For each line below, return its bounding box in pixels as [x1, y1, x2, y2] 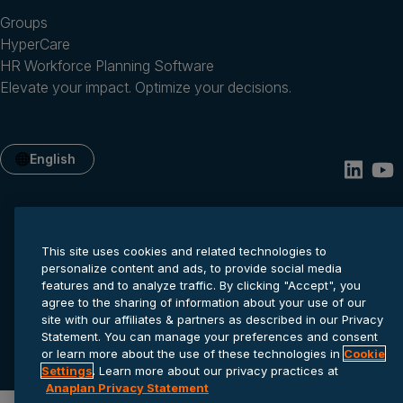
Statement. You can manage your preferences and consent [41, 329, 378, 344]
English [30, 150, 76, 166]
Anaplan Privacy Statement [46, 381, 209, 395]
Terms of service [268, 320, 368, 336]
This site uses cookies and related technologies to [41, 244, 327, 258]
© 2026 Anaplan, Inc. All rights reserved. [83, 344, 320, 360]
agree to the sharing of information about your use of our [41, 295, 366, 309]
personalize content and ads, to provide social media [41, 261, 342, 275]
